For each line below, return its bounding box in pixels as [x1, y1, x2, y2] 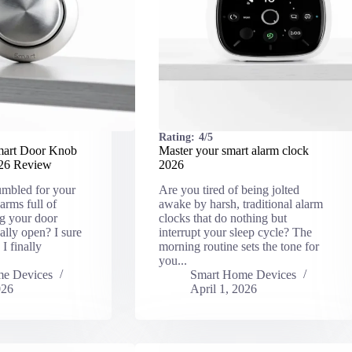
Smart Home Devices [189, 268, 296, 282]
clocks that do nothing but [158, 211, 287, 225]
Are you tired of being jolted [158, 183, 299, 197]
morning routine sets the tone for [158, 240, 319, 254]
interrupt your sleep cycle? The [158, 225, 312, 240]
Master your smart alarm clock [158, 143, 309, 157]
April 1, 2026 [189, 282, 257, 296]
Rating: [158, 130, 195, 143]
